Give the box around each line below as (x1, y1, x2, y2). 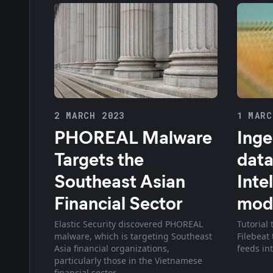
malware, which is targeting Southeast (54, 230, 212, 242)
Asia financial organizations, (54, 242, 169, 254)
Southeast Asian (54, 168, 185, 193)
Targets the (54, 146, 144, 171)
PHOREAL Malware (54, 124, 212, 149)
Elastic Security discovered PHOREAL (54, 218, 203, 230)
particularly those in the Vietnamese (54, 254, 202, 266)
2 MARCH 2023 (54, 109, 125, 121)
